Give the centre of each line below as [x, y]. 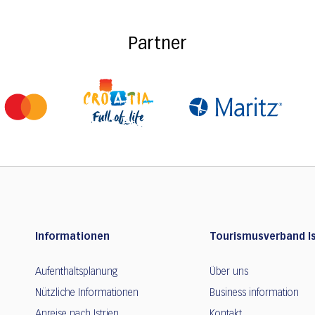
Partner [157, 45]
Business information [254, 293]
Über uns [229, 272]
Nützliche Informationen [87, 293]
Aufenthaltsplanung [76, 272]
